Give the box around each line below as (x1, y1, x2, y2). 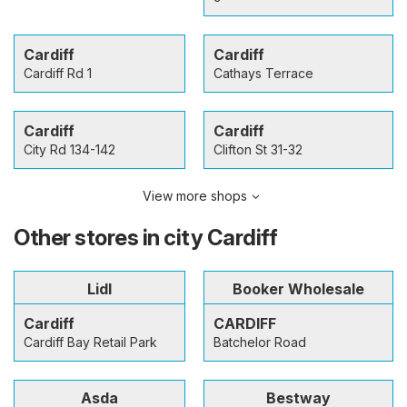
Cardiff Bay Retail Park (24, 333, 157, 350)
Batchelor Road (213, 333, 306, 350)
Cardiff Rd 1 (24, 65, 92, 81)
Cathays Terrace (213, 65, 313, 81)
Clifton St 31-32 (213, 141, 303, 157)
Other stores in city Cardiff (14, 223, 277, 251)
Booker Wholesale (233, 279, 364, 298)
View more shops (142, 187, 247, 203)
